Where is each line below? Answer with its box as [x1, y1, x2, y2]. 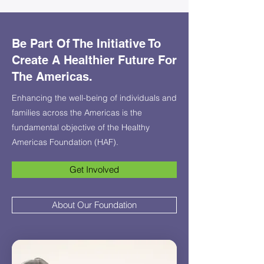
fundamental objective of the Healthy [12, 122, 150, 133]
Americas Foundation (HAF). [12, 137, 118, 147]
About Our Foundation [52, 199, 137, 210]
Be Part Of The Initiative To [12, 37, 161, 51]
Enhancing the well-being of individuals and [12, 93, 177, 103]
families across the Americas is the [12, 107, 142, 118]
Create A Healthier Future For [12, 53, 177, 67]
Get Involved [70, 164, 119, 175]
